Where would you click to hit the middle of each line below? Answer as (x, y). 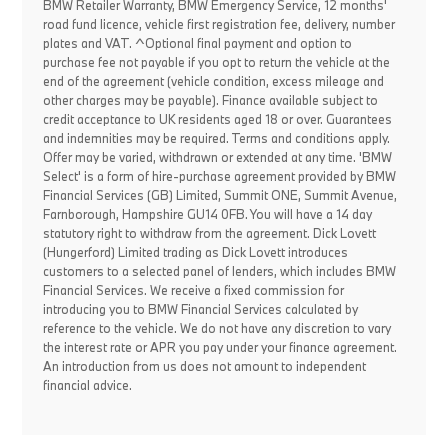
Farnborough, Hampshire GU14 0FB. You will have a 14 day (207, 214)
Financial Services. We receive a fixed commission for (193, 290)
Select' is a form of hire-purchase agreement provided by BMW (219, 176)
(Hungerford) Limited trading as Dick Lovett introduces (195, 252)
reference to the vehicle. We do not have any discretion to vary (216, 328)
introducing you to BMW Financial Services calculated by (200, 309)
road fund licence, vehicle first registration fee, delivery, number (218, 24)
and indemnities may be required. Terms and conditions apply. (216, 138)
